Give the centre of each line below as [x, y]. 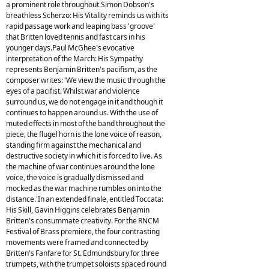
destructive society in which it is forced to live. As [84, 156]
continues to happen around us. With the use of [82, 112]
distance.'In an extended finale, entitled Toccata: [85, 199]
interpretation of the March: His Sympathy [74, 58]
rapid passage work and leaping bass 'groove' [80, 26]
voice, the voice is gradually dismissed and [75, 177]
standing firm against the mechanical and [74, 145]
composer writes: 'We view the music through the [86, 80]
